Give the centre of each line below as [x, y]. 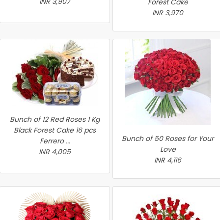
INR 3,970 [168, 13]
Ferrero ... [55, 141]
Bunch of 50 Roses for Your [168, 138]
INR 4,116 [168, 160]
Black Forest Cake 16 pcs [55, 130]
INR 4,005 [55, 152]
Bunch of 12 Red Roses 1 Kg [55, 119]
